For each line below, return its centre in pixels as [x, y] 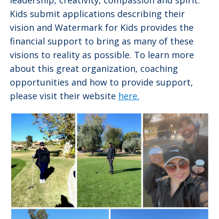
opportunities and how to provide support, [101, 82]
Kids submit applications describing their [97, 14]
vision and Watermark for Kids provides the [102, 28]
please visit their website [64, 96]
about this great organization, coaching [94, 69]
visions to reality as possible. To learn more [102, 55]
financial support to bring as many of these [102, 41]
